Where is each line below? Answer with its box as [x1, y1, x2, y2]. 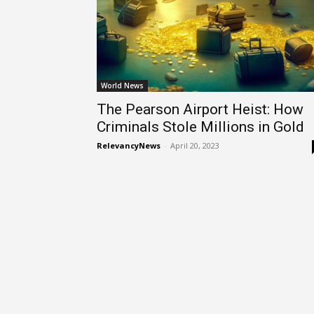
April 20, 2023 [170, 140, 219, 151]
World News [101, 81, 144, 90]
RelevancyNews [97, 140, 161, 151]
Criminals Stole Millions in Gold [97, 118, 304, 135]
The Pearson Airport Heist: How [97, 101, 303, 118]
